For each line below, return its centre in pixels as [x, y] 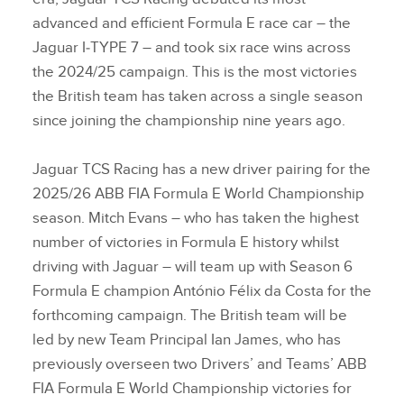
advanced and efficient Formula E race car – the [192, 24]
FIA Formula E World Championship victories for [192, 389]
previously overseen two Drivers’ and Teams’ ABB [200, 365]
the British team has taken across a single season [197, 97]
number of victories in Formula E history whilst [186, 243]
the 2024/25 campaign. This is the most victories [195, 73]
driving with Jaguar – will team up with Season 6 [193, 267]
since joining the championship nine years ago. [193, 121]
